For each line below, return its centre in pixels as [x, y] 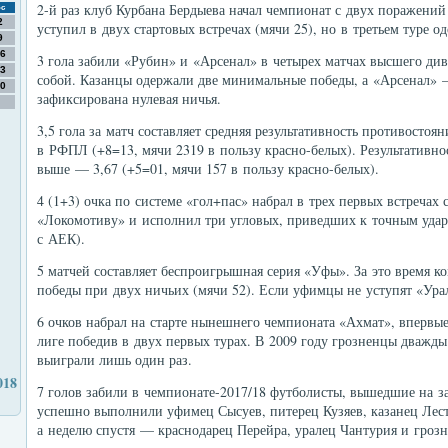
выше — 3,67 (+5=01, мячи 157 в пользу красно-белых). [208, 168]
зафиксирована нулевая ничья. [129, 98]
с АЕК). [61, 238]
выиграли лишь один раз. [114, 359]
